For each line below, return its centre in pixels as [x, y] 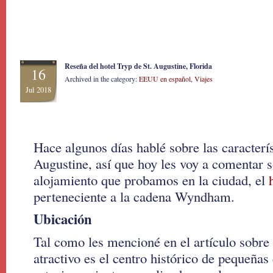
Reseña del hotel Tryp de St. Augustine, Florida [138, 66]
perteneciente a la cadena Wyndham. [134, 196]
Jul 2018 [38, 90]
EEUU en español [165, 79]
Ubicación [63, 219]
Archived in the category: [102, 79]
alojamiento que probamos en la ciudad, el [151, 180]
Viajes [204, 79]
